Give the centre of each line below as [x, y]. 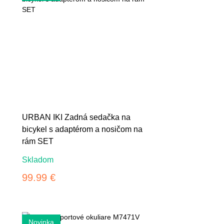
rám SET [38, 141]
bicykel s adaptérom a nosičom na [82, 129]
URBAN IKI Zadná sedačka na [76, 117]
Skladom [38, 160]
